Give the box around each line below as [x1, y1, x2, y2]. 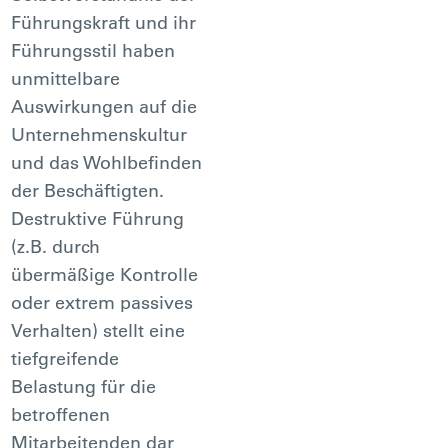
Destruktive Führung [11, 206, 185, 230]
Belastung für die [11, 374, 157, 398]
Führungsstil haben [11, 38, 176, 62]
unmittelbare [11, 66, 121, 90]
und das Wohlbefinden [11, 150, 203, 174]
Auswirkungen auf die [11, 94, 198, 118]
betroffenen [11, 402, 111, 426]
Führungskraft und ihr [11, 10, 197, 34]
